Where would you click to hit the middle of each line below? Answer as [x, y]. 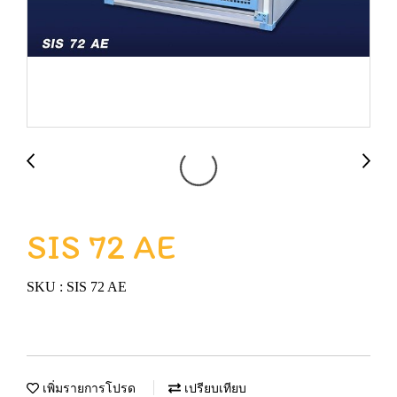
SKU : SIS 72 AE [77, 287]
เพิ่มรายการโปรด [87, 389]
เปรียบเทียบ [214, 389]
